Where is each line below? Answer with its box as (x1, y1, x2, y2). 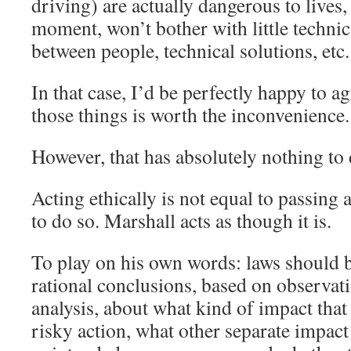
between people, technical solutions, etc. (31, 37, 349, 63)
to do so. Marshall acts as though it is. (31, 207, 331, 233)
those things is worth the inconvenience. (31, 101, 349, 128)
